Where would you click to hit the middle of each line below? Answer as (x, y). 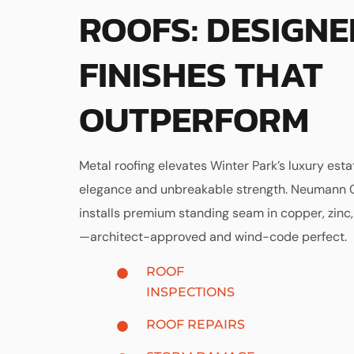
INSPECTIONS (190, 292)
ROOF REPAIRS (195, 324)
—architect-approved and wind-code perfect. (213, 237)
